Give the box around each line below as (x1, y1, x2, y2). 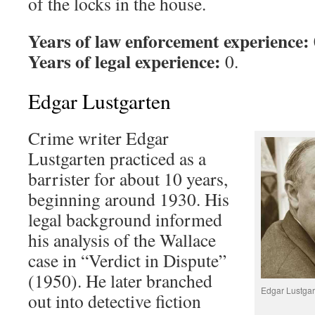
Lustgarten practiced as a (28, 146, 206, 170)
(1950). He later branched (28, 269, 212, 292)
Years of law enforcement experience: (28, 27, 309, 54)
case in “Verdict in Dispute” (28, 248, 226, 272)
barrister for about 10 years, (28, 167, 228, 191)
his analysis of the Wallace (28, 228, 216, 252)
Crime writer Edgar (28, 126, 169, 150)
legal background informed (28, 207, 222, 231)
